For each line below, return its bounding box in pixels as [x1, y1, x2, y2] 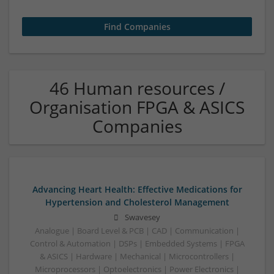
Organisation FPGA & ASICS [29, 95, 245, 119]
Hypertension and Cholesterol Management [45, 196, 229, 208]
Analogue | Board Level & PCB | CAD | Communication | [34, 226, 240, 237]
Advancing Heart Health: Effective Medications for [32, 183, 242, 195]
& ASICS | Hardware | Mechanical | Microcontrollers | [39, 251, 235, 262]
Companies [92, 114, 182, 138]
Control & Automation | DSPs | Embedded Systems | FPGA [29, 239, 245, 250]
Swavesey [125, 212, 160, 223]
